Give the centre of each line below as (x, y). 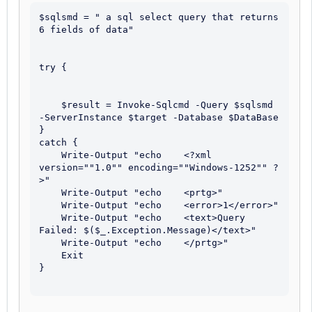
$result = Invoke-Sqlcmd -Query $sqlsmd (50, 104)
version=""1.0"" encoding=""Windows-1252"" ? (159, 167)
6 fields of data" (86, 29)
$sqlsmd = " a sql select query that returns (159, 17)
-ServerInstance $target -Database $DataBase (159, 117)
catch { (58, 142)
